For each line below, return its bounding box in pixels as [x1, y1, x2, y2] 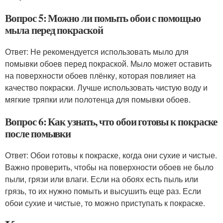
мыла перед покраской [5, 22, 103, 37]
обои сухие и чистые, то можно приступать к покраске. [5, 197, 205, 209]
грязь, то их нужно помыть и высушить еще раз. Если [5, 185, 201, 197]
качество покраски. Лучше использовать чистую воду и [5, 82, 208, 93]
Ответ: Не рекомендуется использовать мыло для [5, 46, 189, 57]
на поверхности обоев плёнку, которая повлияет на [5, 70, 196, 81]
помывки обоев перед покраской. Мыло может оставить [5, 58, 212, 69]
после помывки [5, 126, 71, 141]
